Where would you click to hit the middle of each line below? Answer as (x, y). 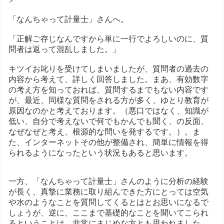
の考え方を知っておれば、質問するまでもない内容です (108, 89)
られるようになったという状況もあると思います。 (100, 152)
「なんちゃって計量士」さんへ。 (68, 19)
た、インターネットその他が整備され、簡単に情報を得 (108, 142)
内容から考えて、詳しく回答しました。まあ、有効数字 (108, 79)
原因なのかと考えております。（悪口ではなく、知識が (108, 110)
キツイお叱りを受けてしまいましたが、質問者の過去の (108, 68)
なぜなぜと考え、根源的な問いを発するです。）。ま (104, 131)
